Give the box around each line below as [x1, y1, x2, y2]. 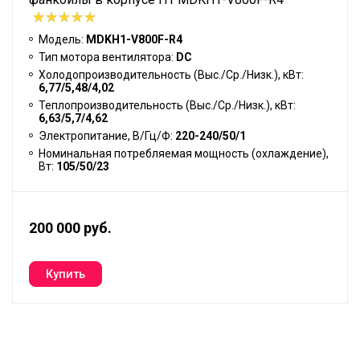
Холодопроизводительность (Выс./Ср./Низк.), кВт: [39, 67, 304, 81]
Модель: [39, 32, 86, 46]
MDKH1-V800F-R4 [86, 32, 182, 46]
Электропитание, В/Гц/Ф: [39, 129, 175, 142]
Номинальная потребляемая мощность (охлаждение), [39, 146, 329, 160]
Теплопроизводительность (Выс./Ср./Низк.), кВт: [39, 98, 296, 112]
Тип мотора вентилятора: [39, 50, 176, 63]
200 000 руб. [29, 219, 112, 236]
